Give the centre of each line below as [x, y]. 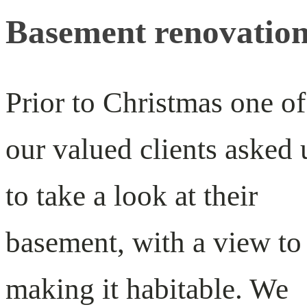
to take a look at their [132, 195]
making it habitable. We [147, 288]
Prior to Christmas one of [156, 102]
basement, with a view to [153, 242]
